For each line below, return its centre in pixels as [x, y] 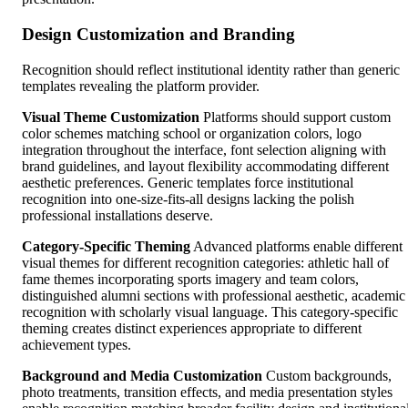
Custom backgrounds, [327, 375]
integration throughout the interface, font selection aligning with [204, 149]
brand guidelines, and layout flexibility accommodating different [205, 166]
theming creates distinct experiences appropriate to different [192, 328]
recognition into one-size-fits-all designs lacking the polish [188, 199]
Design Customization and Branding [158, 34]
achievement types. [76, 344]
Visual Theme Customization [111, 117]
